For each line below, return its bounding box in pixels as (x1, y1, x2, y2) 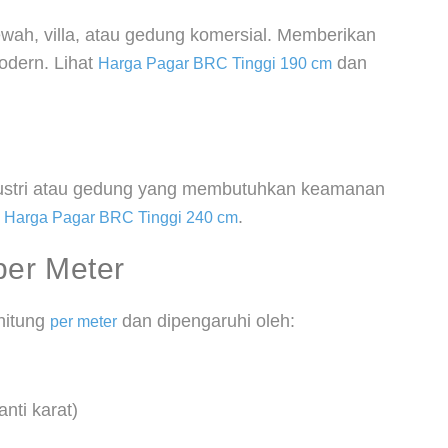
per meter (50, 313, 117, 330)
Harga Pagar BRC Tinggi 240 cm (4, 209, 238, 226)
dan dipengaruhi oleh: (117, 311, 295, 331)
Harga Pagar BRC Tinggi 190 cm (98, 55, 332, 72)
